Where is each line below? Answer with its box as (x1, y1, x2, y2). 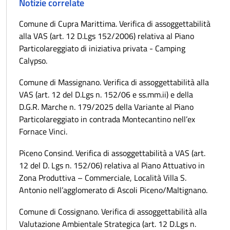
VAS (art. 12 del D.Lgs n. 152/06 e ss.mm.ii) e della (19, 88, 193, 101)
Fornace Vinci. (19, 125, 67, 138)
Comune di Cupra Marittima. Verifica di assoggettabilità (19, 17, 210, 30)
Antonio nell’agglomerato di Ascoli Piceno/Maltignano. (19, 183, 207, 196)
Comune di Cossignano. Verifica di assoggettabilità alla (19, 205, 207, 218)
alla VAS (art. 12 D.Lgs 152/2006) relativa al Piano (19, 29, 194, 42)
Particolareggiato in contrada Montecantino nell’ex (19, 112, 195, 125)
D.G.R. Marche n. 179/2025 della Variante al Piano (19, 100, 194, 113)
